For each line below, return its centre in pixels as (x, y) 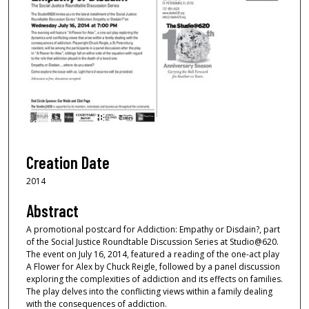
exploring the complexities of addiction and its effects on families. (154, 279)
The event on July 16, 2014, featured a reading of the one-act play (153, 255)
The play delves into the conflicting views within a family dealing (149, 292)
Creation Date (68, 162)
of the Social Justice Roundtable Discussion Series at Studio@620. (152, 242)
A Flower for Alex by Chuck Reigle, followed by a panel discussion (153, 267)
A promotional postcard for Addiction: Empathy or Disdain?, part (153, 230)
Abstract (52, 211)
